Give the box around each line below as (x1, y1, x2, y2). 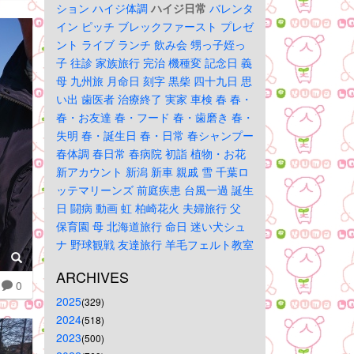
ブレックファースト (118, 18, 217, 34)
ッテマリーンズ (56, 182, 134, 198)
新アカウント (56, 164, 122, 179)
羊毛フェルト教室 (165, 236, 254, 252)
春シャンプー (187, 127, 254, 143)
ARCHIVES (56, 266, 129, 287)
